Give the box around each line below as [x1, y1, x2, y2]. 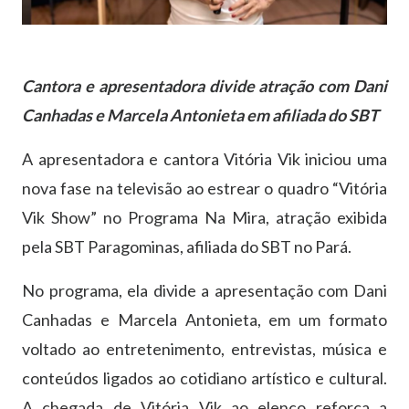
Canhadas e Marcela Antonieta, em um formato [22, 309, 387, 330]
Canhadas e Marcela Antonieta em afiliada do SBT [22, 105, 379, 126]
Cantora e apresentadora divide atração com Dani [22, 76, 387, 97]
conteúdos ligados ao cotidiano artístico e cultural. [22, 368, 387, 389]
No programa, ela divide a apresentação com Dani [22, 280, 387, 301]
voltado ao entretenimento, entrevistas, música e [22, 339, 387, 360]
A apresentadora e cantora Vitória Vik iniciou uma [22, 149, 387, 170]
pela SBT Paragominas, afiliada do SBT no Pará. [22, 236, 351, 257]
